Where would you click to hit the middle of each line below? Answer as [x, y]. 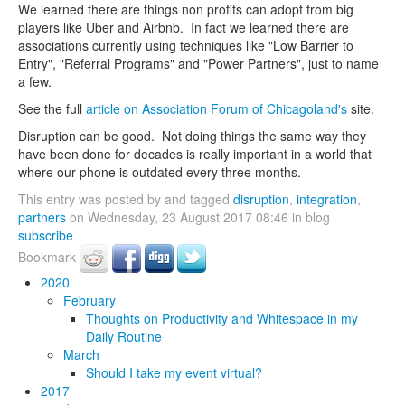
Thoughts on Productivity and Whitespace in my [222, 319]
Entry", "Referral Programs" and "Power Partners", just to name [198, 64]
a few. [35, 82]
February [89, 301]
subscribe [46, 235]
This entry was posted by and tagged [126, 199]
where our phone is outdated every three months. [160, 172]
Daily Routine [124, 337]
